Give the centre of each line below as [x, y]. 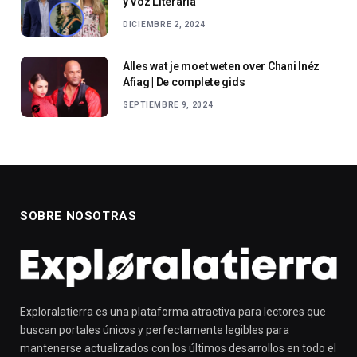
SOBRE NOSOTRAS [78, 216]
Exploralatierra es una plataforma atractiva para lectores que [173, 312]
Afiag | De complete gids [184, 82]
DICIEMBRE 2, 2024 [164, 25]
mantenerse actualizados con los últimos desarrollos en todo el [178, 349]
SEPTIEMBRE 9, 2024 [168, 105]
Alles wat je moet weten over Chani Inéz [222, 67]
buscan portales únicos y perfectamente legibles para [155, 330]
